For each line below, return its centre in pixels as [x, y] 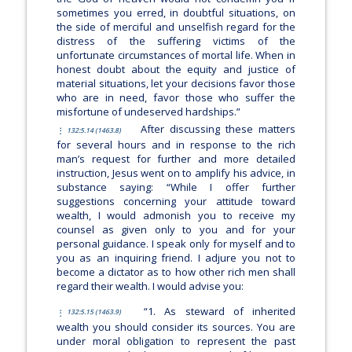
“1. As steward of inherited [220, 311]
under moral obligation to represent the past [176, 341]
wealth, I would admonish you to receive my [176, 216]
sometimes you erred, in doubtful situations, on [176, 12]
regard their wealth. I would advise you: [150, 286]
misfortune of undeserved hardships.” [148, 111]
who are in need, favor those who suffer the [176, 97]
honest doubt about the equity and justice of [176, 69]
